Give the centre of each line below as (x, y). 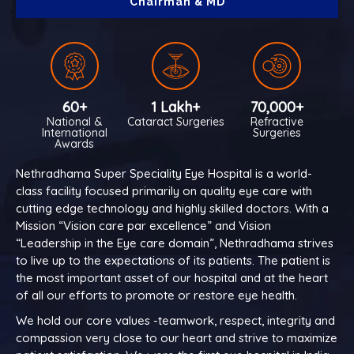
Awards (75, 143)
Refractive (277, 121)
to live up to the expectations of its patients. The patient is (173, 260)
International (74, 132)
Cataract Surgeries (175, 121)
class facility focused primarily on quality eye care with (164, 190)
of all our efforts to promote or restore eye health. (156, 295)
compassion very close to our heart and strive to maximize (177, 337)
